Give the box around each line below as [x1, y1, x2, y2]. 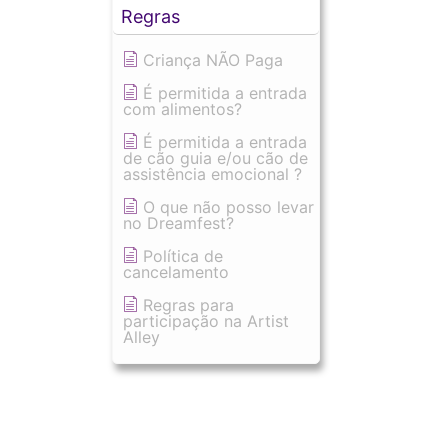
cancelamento [123, 262, 229, 282]
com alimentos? [123, 99, 242, 119]
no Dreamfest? [123, 213, 234, 233]
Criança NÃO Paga [143, 50, 283, 70]
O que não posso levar [143, 197, 314, 217]
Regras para [143, 295, 234, 315]
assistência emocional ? [123, 164, 302, 184]
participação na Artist [123, 311, 289, 331]
